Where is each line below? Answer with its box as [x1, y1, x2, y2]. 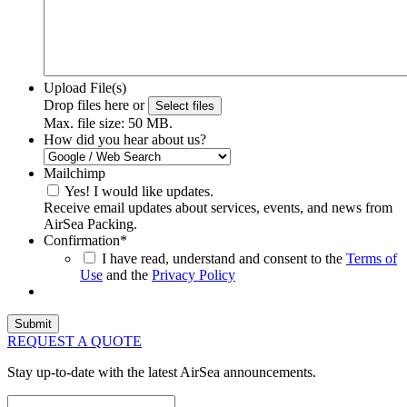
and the [103, 266, 152, 283]
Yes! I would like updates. [65, 183, 213, 199]
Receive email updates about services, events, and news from [44, 199, 392, 215]
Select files [155, 98, 214, 113]
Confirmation [44, 232, 120, 248]
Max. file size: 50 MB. [44, 114, 173, 131]
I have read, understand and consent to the [102, 250, 346, 266]
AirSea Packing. [44, 215, 137, 232]
